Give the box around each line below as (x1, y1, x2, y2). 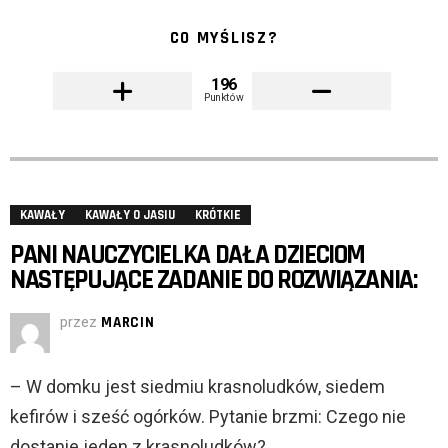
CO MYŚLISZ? (169, 27, 279, 50)
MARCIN (101, 313, 155, 333)
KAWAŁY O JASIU (85, 207, 175, 224)
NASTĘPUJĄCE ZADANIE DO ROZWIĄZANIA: (10, 263, 417, 298)
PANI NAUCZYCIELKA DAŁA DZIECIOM (10, 238, 366, 273)
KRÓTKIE (195, 207, 241, 224)
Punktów (204, 91, 244, 104)
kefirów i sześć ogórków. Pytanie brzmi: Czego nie (10, 406, 406, 428)
